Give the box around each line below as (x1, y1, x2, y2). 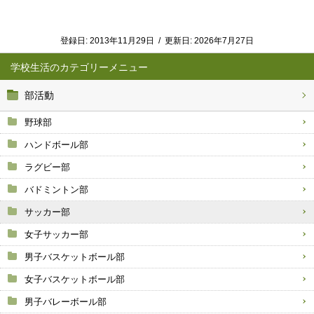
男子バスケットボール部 (25, 251, 125, 262)
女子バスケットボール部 (25, 273, 125, 285)
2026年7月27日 (194, 35, 254, 46)
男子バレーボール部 (25, 296, 107, 307)
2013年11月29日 (90, 35, 154, 46)
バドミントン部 (25, 184, 88, 195)
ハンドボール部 (25, 139, 88, 150)
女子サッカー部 (25, 228, 88, 240)
